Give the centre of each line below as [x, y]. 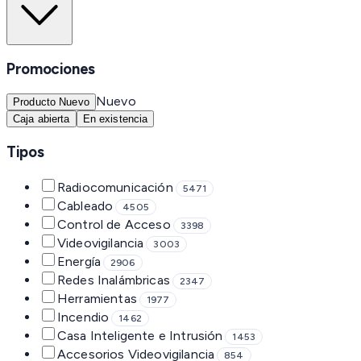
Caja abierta [41, 119]
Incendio [83, 317]
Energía [79, 261]
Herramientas [97, 298]
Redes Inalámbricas [114, 280]
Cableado [85, 205]
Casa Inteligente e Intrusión [140, 335]
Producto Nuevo [51, 102]
